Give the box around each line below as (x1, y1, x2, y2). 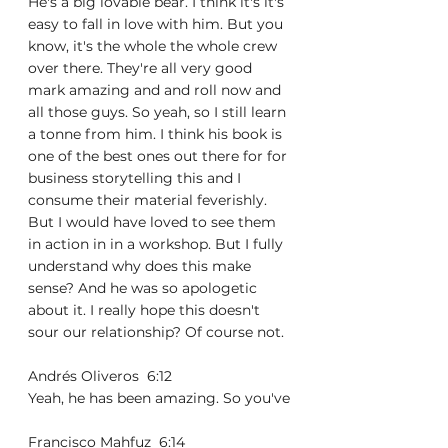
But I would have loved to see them (28, 213, 280, 231)
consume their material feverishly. (28, 191, 271, 209)
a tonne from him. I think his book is (28, 125, 286, 143)
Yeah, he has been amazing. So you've (28, 389, 290, 407)
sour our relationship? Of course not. (28, 323, 284, 341)
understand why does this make (28, 257, 255, 275)
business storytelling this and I (28, 169, 245, 187)
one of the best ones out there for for (28, 147, 291, 165)
